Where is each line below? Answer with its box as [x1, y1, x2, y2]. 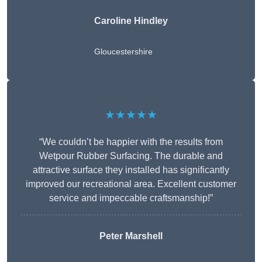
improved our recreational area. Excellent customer [26, 179, 236, 189]
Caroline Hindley [94, 16, 168, 26]
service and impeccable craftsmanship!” [49, 193, 213, 204]
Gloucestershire [94, 47, 153, 57]
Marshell [123, 231, 163, 242]
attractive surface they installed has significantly [33, 165, 229, 175]
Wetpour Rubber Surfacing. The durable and [39, 151, 223, 161]
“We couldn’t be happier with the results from [39, 137, 223, 147]
